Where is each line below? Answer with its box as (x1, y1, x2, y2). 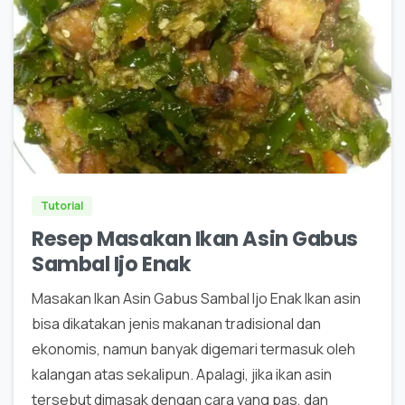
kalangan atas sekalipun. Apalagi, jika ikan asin (32, 364, 332, 385)
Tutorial (41, 198, 83, 214)
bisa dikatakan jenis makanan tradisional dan (32, 314, 321, 334)
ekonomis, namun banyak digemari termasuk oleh (32, 339, 355, 360)
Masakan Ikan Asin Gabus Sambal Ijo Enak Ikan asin (32, 288, 361, 309)
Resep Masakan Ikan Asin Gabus (32, 224, 358, 254)
